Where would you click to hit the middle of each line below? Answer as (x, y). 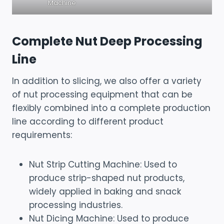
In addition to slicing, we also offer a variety (107, 81)
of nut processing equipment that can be (102, 94)
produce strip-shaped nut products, (107, 178)
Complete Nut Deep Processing (107, 41)
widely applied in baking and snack (105, 191)
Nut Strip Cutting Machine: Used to (103, 164)
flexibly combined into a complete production (111, 108)
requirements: (42, 135)
